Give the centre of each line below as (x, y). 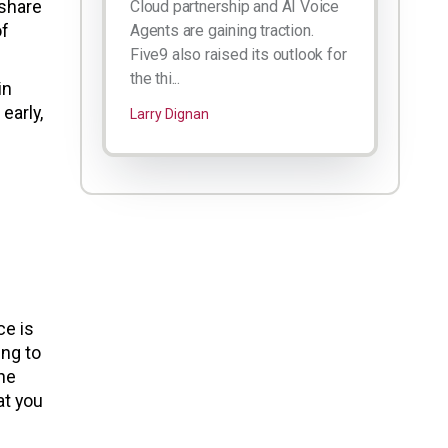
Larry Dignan (169, 114)
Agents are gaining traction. (222, 31)
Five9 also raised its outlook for (238, 55)
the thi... (155, 79)
